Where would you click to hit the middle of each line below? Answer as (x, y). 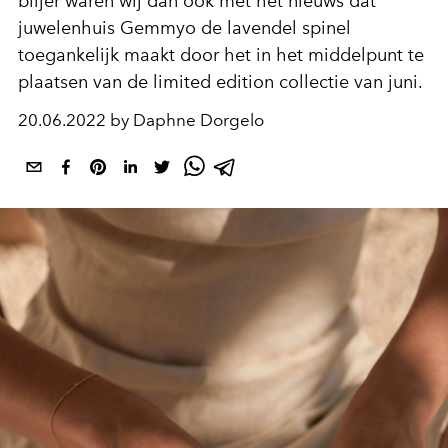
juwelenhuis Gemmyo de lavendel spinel (184, 28)
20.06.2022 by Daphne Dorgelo (141, 120)
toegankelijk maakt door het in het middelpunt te (221, 55)
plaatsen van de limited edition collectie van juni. (220, 82)
